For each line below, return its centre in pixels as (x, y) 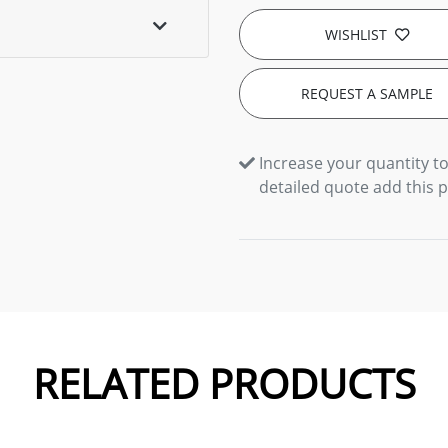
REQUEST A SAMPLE (366, 93)
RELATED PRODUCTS (224, 383)
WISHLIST (355, 34)
